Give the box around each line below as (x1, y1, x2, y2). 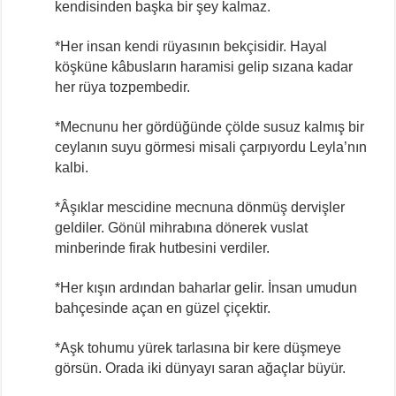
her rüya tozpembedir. (55, 79, 191, 95)
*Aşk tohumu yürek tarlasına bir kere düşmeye (55, 339, 342, 355)
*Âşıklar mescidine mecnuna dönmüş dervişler (55, 199, 346, 215)
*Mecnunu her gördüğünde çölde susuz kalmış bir (55, 118, 365, 134)
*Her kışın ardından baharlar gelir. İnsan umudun (55, 279, 358, 295)
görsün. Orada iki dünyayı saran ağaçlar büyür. (55, 360, 346, 376)
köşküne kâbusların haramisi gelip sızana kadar (55, 58, 354, 74)
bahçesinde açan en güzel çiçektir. (55, 300, 271, 316)
